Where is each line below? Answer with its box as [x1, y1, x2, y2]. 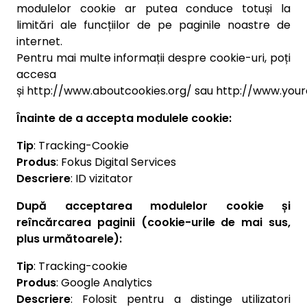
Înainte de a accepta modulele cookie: [16, 110, 232, 126]
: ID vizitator [71, 171, 133, 186]
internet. [16, 34, 62, 49]
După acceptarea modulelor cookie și [16, 198, 291, 214]
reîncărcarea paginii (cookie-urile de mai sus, [16, 214, 291, 230]
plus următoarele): [16, 231, 122, 247]
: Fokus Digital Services [56, 154, 176, 170]
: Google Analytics [56, 275, 152, 291]
